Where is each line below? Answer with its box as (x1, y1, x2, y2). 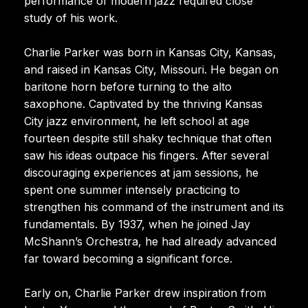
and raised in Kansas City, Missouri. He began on (24, 62, 278, 76)
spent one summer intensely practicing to (24, 182, 240, 197)
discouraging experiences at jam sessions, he (24, 165, 258, 179)
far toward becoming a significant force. (24, 251, 232, 265)
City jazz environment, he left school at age (24, 113, 250, 128)
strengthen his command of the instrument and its (24, 199, 284, 214)
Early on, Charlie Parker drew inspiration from (24, 285, 266, 300)
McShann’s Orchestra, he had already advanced (24, 234, 276, 248)
